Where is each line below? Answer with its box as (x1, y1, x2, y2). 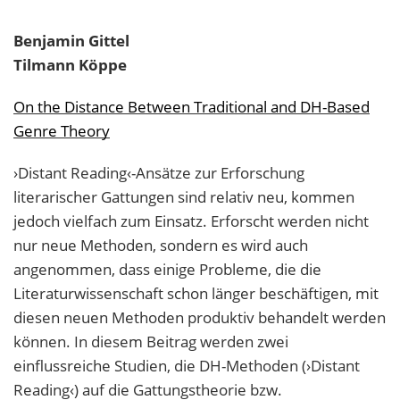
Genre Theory (13, 121, 110, 142)
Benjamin (13, 30, 85, 52)
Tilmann (13, 54, 75, 76)
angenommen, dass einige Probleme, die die (13, 259, 321, 280)
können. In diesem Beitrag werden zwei (13, 331, 288, 353)
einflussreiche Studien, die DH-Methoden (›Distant (13, 355, 360, 377)
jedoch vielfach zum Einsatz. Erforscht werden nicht (13, 211, 369, 232)
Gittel (88, 30, 129, 52)
